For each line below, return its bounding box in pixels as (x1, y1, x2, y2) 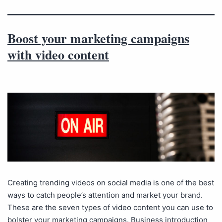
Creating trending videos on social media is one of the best (7, 178, 214, 188)
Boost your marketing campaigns (7, 29, 189, 48)
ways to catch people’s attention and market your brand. (7, 190, 203, 200)
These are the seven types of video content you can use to (7, 203, 213, 213)
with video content (7, 45, 109, 64)
